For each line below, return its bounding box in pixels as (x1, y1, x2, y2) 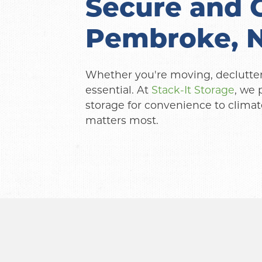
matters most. (85, 113, 158, 127)
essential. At (85, 83, 151, 96)
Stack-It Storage (151, 83, 235, 96)
